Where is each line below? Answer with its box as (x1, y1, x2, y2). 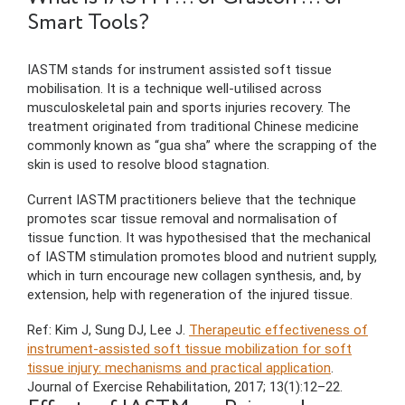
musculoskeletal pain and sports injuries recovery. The (27, 99, 351, 117)
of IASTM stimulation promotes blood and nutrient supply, (27, 249, 377, 266)
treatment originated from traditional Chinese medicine (27, 118, 359, 136)
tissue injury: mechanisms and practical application (27, 360, 331, 377)
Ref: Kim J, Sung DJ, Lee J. (27, 322, 189, 339)
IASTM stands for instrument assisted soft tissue (27, 61, 332, 79)
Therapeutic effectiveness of (189, 322, 368, 339)
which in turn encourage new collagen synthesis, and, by (27, 268, 361, 285)
